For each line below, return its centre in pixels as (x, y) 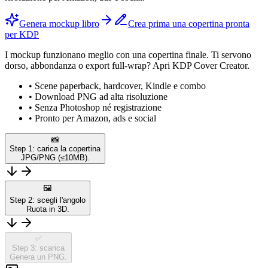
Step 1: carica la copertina (55, 148)
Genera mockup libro (59, 23)
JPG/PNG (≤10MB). (55, 157)
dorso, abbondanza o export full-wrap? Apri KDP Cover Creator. (127, 65)
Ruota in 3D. (48, 209)
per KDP (22, 34)
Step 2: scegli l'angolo (48, 200)
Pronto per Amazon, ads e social (95, 118)
